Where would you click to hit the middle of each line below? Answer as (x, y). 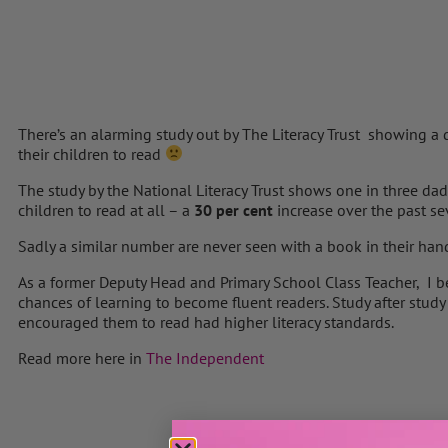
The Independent (205, 357)
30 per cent (233, 209)
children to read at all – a (106, 209)
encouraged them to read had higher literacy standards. (206, 321)
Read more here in (82, 357)
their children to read (91, 153)
